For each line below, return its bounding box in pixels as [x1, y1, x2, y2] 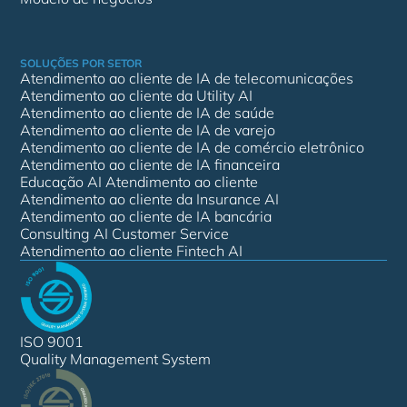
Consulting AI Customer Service [20, 224, 230, 243]
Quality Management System [20, 350, 212, 368]
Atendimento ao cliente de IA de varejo [20, 121, 276, 139]
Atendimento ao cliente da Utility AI [20, 86, 253, 104]
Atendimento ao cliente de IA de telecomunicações [20, 69, 354, 87]
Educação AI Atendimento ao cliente [20, 173, 259, 191]
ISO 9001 [20, 333, 84, 351]
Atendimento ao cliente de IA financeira [20, 155, 281, 174]
